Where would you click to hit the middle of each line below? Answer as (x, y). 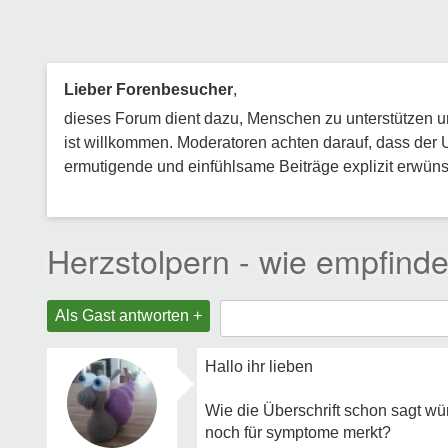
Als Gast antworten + (128, 315)
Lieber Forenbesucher (148, 89)
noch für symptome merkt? (298, 432)
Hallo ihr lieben (259, 366)
